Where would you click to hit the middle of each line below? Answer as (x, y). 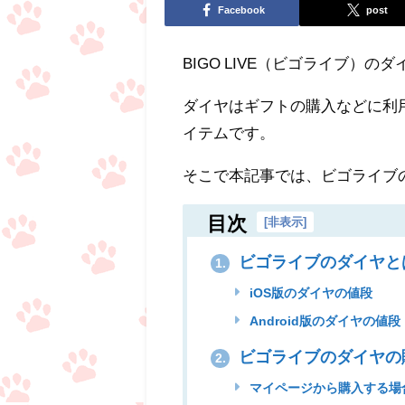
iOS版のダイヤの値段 (309, 293)
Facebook (241, 10)
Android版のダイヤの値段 (323, 321)
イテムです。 (229, 132)
